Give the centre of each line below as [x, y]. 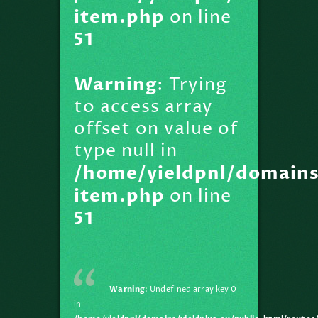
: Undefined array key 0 [191, 289]
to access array [143, 107]
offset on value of [156, 129]
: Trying [192, 85]
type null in [126, 151]
